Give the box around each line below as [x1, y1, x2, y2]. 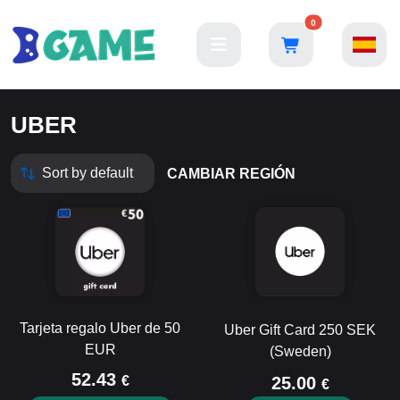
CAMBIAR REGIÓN [167, 165, 296, 181]
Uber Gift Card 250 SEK [224, 322, 376, 337]
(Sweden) [269, 344, 331, 359]
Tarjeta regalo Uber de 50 [20, 321, 180, 336]
